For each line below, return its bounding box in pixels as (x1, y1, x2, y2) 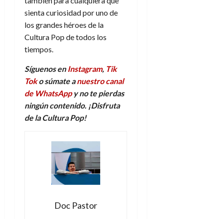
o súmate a (37, 76, 77, 86)
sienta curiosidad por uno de (24, 7, 118, 17)
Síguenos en (24, 64, 67, 73)
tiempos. (24, 44, 53, 54)
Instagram (67, 64, 102, 73)
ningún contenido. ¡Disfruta (24, 100, 120, 110)
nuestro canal (77, 76, 124, 86)
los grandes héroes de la (24, 20, 104, 29)
